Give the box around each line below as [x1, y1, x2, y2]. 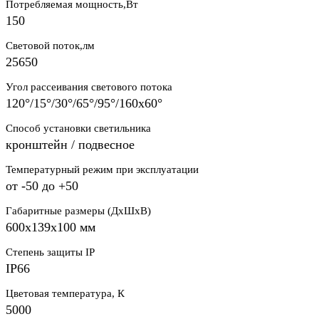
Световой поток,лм [6, 40, 95, 52]
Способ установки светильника [6, 122, 151, 135]
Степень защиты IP [6, 246, 95, 258]
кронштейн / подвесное [6, 137, 135, 152]
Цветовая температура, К [6, 288, 125, 300]
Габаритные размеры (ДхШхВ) [6, 205, 151, 217]
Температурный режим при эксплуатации [6, 164, 199, 176]
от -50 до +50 [6, 179, 78, 194]
